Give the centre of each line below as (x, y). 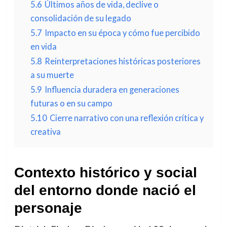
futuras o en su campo (71, 103)
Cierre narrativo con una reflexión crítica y (126, 118)
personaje (48, 208)
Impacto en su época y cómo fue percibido (122, 33)
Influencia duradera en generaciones (112, 89)
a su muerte (52, 75)
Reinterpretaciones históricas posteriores (122, 61)
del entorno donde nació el (105, 190)
